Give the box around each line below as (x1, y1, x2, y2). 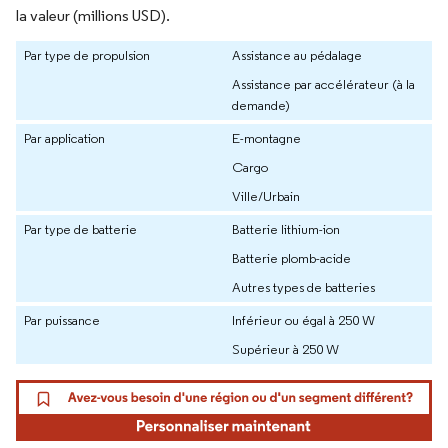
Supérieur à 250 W (232, 339, 339, 358)
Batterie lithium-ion (232, 219, 340, 238)
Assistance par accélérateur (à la (232, 74, 415, 93)
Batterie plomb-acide (232, 248, 351, 267)
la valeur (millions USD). (16, 5, 170, 25)
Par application (24, 128, 105, 147)
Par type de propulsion (24, 45, 150, 64)
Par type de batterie (24, 219, 137, 238)
